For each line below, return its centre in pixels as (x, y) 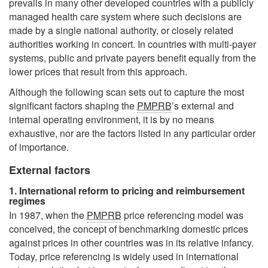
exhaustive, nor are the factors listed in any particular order (132, 133)
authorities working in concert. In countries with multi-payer (133, 44)
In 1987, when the (48, 215)
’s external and (203, 106)
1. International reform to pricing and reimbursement (127, 191)
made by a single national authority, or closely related (121, 30)
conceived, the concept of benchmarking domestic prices (129, 229)
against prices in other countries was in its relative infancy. (131, 243)
